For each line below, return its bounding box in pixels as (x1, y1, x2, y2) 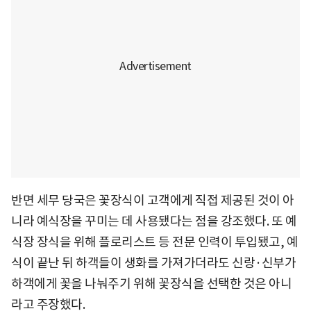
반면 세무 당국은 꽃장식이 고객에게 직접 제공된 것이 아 (11, 192, 294, 208)
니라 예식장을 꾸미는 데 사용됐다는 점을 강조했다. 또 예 (11, 212, 296, 229)
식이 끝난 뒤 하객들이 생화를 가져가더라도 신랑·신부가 (11, 254, 296, 271)
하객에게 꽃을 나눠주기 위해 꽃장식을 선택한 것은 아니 (11, 275, 292, 292)
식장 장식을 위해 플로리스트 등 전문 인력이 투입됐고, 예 (11, 233, 298, 250)
